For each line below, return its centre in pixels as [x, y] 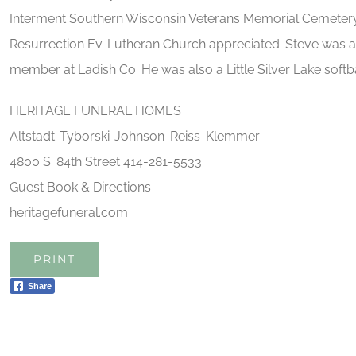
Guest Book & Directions [80, 187]
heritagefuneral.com [68, 212]
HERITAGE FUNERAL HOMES [95, 110]
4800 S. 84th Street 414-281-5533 [105, 161]
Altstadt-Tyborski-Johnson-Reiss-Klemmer [134, 136]
